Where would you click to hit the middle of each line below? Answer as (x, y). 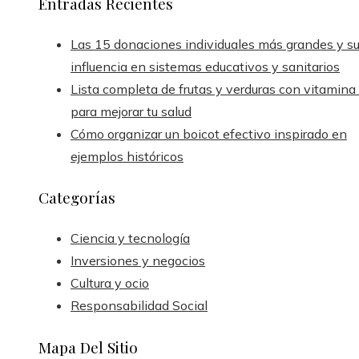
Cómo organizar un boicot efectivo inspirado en (209, 133)
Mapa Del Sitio (88, 347)
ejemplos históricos (127, 156)
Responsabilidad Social (139, 306)
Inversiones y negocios (138, 261)
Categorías (77, 198)
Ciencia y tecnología (130, 238)
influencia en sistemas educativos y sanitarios (205, 66)
